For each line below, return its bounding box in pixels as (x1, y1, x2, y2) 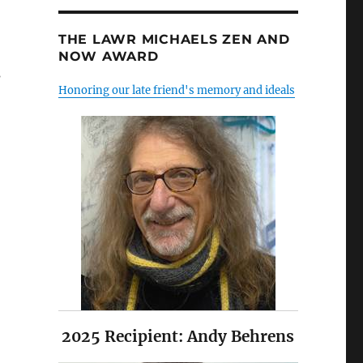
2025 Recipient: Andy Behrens (62, 327, 295, 347)
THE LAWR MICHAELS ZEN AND (58, 32, 290, 48)
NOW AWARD (58, 49, 159, 65)
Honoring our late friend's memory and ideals (58, 83, 295, 98)
